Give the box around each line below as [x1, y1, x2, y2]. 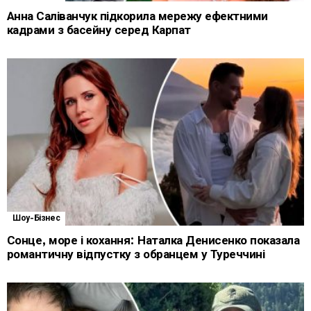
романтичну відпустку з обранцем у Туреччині [7, 248, 265, 262]
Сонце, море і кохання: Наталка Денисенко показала [7, 234, 300, 248]
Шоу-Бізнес [12, 214, 60, 224]
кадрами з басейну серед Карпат [7, 24, 191, 37]
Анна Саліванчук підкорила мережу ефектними [7, 10, 268, 24]
